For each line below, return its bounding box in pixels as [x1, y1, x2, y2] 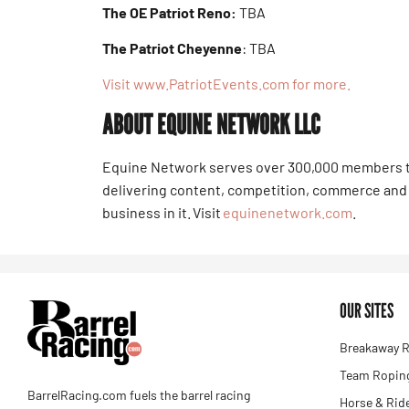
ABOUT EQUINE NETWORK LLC [102, 107, 320, 141]
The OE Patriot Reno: [102, 3, 236, 21]
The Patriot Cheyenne [102, 38, 242, 57]
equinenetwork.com [223, 203, 352, 221]
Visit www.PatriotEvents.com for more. [102, 75, 351, 93]
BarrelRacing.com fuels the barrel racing [27, 387, 250, 404]
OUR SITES [340, 299, 393, 323]
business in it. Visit [102, 203, 223, 221]
